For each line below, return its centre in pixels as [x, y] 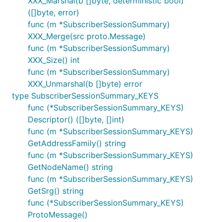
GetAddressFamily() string [77, 143]
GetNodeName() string [70, 167]
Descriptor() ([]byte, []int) [76, 119]
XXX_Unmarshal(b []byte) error [85, 84]
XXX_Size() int [54, 60]
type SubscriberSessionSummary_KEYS [85, 96]
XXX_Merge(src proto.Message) [87, 36]
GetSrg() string [56, 191]
